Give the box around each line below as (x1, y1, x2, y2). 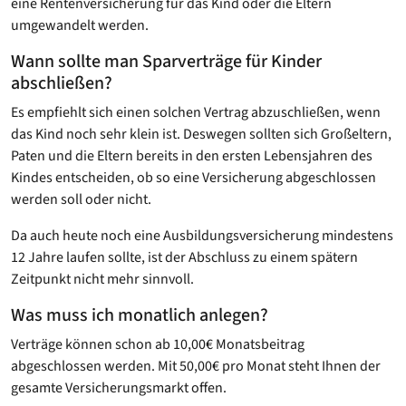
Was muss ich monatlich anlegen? (11, 303, 268, 328)
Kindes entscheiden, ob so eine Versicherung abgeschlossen (11, 168, 376, 188)
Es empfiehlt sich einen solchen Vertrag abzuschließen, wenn (11, 102, 381, 122)
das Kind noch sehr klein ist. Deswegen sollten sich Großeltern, (11, 124, 391, 144)
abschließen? (11, 71, 112, 96)
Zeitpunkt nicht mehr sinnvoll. (11, 269, 194, 289)
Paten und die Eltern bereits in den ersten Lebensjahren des (11, 146, 372, 166)
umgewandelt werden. (11, 15, 149, 35)
